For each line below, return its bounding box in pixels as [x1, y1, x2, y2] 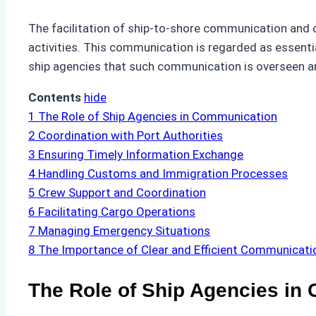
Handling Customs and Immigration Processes [38, 166, 288, 181]
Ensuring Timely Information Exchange [38, 147, 243, 162]
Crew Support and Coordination [38, 186, 206, 200]
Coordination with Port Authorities [38, 128, 223, 143]
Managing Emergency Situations [38, 224, 210, 238]
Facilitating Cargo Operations [38, 205, 195, 219]
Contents [28, 90, 81, 105]
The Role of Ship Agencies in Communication [38, 109, 277, 124]
